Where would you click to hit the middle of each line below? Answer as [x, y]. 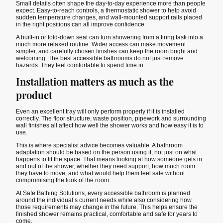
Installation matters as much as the [95, 82]
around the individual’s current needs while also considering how [104, 200]
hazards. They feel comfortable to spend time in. [80, 65]
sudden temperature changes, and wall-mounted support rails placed [109, 17]
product [34, 95]
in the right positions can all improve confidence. [81, 24]
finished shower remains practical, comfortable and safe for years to [107, 214]
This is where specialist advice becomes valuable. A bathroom [99, 145]
